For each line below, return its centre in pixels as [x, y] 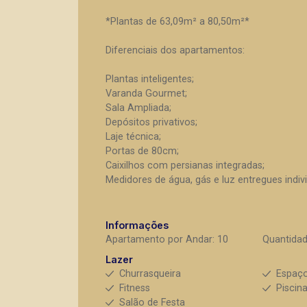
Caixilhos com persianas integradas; [185, 165]
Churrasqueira [150, 274]
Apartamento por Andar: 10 [167, 240]
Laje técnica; [133, 137]
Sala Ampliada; [138, 108]
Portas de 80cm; [142, 151]
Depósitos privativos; [151, 122]
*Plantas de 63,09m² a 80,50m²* [177, 22]
